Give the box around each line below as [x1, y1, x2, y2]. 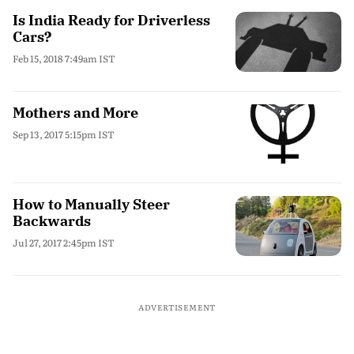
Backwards [13, 212, 91, 230]
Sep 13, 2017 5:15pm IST [13, 126, 115, 141]
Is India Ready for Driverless [13, 11, 210, 29]
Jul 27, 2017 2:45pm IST [13, 235, 115, 250]
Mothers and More [13, 103, 138, 122]
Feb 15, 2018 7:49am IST [13, 51, 115, 66]
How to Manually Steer [13, 195, 170, 213]
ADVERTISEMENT [137, 300, 217, 313]
